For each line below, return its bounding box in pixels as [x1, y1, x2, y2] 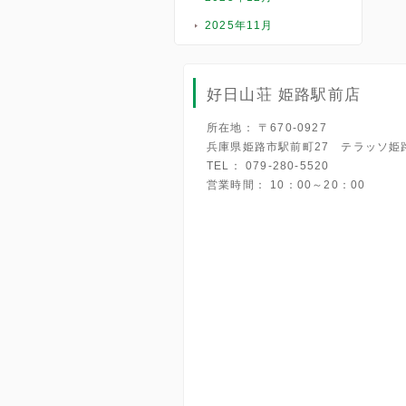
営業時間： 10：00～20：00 [207, 179, 366, 191]
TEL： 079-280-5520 [207, 159, 330, 172]
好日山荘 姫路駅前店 [207, 86, 361, 103]
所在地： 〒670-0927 [207, 121, 327, 134]
